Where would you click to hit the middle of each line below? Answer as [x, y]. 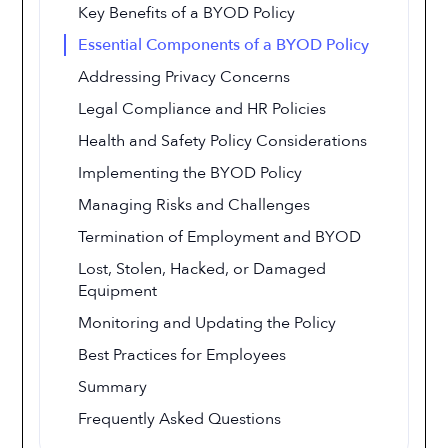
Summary [113, 387]
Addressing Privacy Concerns [184, 77]
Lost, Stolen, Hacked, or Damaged [202, 269]
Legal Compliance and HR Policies [202, 109]
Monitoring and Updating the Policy [207, 323]
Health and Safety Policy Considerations [223, 141]
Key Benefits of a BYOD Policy [187, 13]
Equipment [118, 291]
